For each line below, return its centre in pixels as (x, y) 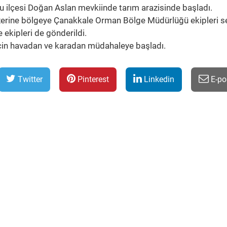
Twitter (29, 79)
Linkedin (158, 79)
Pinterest (92, 79)
